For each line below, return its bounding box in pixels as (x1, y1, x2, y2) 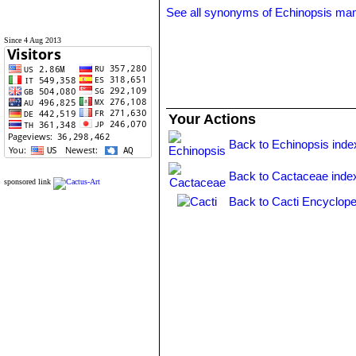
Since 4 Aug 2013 (4, 36, 61, 44)
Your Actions (168, 111, 257, 127)
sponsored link (4, 177, 51, 186)
